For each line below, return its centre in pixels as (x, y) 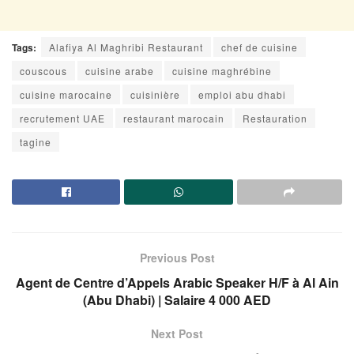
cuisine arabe (120, 70)
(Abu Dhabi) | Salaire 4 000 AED (177, 299)
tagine (36, 141)
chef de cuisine (260, 47)
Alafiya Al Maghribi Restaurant (126, 47)
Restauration (275, 118)
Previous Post (177, 257)
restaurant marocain (174, 118)
